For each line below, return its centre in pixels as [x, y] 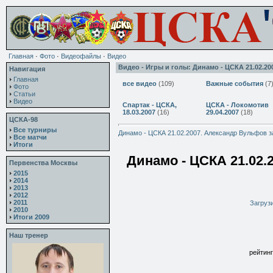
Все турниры [35, 130]
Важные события [235, 83]
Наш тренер [29, 235]
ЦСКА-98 [23, 119]
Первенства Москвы [43, 163]
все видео [140, 83]
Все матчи [30, 137]
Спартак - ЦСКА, [150, 105]
